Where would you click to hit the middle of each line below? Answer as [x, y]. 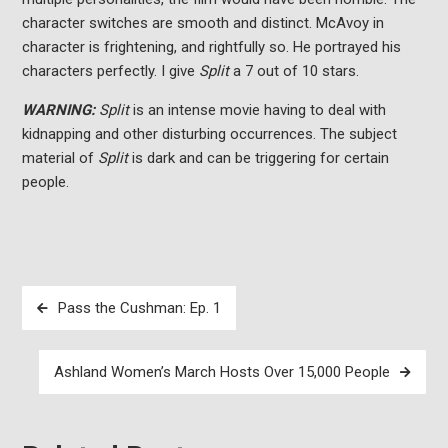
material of [59, 158]
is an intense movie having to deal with [259, 110]
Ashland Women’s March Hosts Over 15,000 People [222, 371]
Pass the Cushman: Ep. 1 [139, 307]
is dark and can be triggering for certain [260, 158]
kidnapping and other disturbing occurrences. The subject [209, 134]
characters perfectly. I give [110, 71]
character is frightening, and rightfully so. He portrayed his [211, 47]
